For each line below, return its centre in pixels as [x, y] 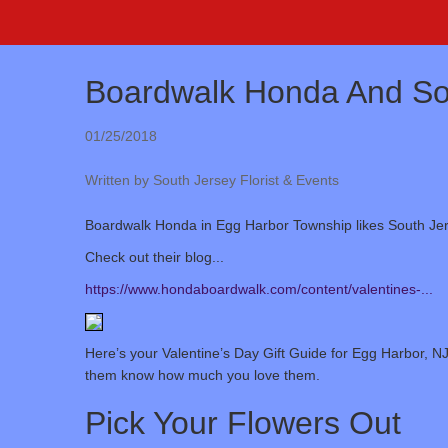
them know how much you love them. [202, 374]
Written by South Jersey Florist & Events [211, 179]
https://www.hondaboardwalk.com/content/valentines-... [258, 288]
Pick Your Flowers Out [242, 422]
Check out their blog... [154, 256]
